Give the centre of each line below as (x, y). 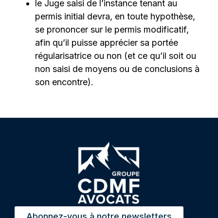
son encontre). (64, 82)
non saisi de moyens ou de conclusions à (118, 69)
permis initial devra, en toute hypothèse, (115, 17)
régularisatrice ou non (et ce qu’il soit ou (116, 56)
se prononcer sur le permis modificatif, (112, 30)
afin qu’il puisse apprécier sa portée (107, 43)
